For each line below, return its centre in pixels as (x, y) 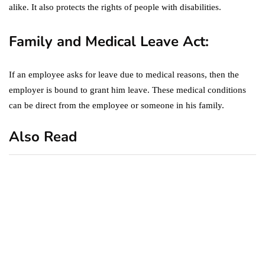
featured (219, 246)
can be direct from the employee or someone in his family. (117, 105)
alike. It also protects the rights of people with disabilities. (115, 7)
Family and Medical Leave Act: (109, 41)
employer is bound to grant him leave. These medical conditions (127, 90)
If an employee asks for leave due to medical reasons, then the (124, 74)
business (156, 246)
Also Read (43, 136)
